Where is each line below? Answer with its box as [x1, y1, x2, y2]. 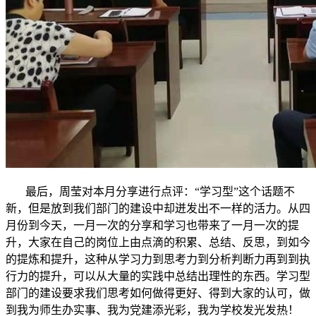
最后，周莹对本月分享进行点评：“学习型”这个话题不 [6, 186, 295, 197]
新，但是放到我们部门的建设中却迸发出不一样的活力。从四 [6, 202, 310, 214]
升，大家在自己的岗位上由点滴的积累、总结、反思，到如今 [6, 236, 310, 248]
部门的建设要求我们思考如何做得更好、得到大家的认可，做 [6, 287, 310, 299]
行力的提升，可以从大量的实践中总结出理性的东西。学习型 [6, 270, 310, 282]
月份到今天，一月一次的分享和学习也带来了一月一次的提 [6, 219, 299, 231]
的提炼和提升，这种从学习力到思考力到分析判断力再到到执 [6, 253, 310, 265]
